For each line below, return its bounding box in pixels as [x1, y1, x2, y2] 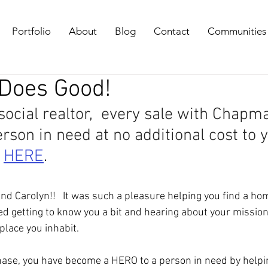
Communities [208, 25, 266, 37]
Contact [154, 25, 190, 37]
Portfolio [12, 25, 51, 37]
